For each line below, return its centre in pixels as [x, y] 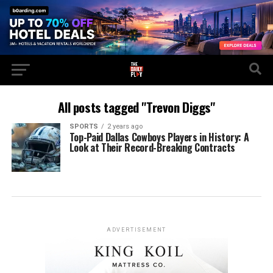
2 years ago [125, 126]
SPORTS [83, 126]
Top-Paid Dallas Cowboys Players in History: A [159, 137]
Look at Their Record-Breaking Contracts [152, 147]
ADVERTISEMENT [136, 229]
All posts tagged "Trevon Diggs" [136, 107]
